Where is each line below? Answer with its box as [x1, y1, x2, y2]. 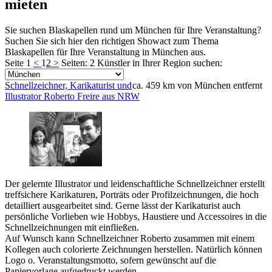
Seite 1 [5, 57, 33, 68]
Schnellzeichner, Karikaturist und [5, 80, 132, 90]
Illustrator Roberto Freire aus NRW [5, 90, 140, 101]
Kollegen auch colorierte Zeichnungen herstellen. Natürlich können [5, 243, 262, 254]
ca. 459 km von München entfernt [132, 80, 262, 90]
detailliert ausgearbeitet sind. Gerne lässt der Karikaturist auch [5, 200, 240, 211]
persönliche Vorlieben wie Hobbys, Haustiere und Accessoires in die [5, 211, 267, 222]
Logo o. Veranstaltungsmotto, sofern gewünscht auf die [5, 254, 216, 265]
